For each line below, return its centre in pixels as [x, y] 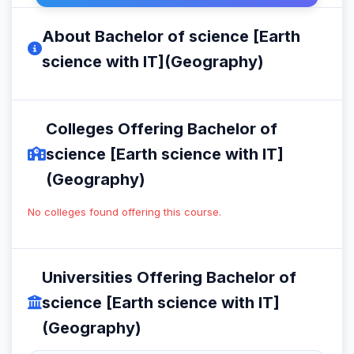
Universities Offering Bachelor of [169, 277]
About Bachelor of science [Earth [171, 36]
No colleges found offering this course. [124, 211]
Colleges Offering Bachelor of [162, 128]
